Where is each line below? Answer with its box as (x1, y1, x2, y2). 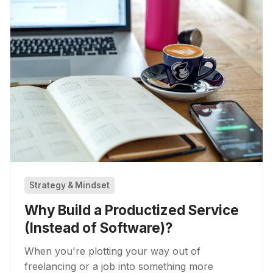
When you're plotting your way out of (24, 244, 200, 257)
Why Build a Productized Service (24, 201, 239, 218)
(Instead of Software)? (24, 219, 172, 236)
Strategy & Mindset (29, 180, 110, 190)
